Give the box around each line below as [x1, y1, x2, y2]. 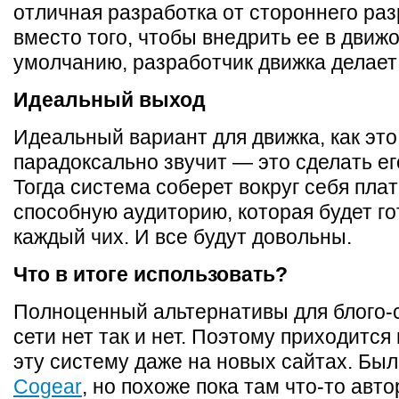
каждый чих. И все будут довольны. [13, 225, 352, 248]
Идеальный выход [13, 88, 206, 111]
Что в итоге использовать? [13, 263, 288, 286]
